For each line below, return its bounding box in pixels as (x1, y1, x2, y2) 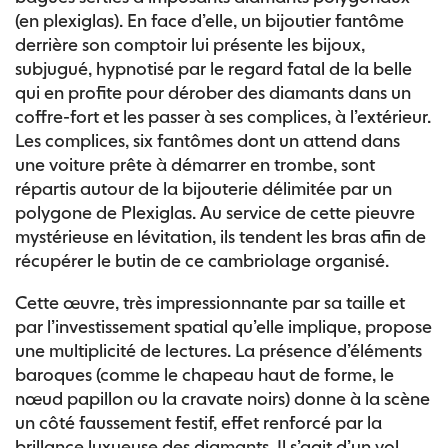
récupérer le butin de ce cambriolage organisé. (15, 250, 389, 271)
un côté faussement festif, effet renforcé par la (15, 412, 382, 433)
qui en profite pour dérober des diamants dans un (15, 82, 411, 103)
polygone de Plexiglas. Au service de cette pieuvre (15, 202, 415, 223)
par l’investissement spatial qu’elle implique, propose (15, 316, 432, 337)
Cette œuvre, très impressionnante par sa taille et (15, 292, 405, 313)
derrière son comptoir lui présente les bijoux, (15, 34, 365, 55)
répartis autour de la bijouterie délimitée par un (15, 178, 392, 199)
